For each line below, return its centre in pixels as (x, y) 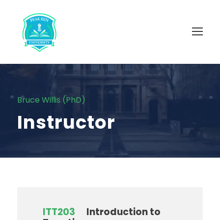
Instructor (66, 122)
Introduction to (124, 212)
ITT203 (59, 212)
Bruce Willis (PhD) (51, 100)
